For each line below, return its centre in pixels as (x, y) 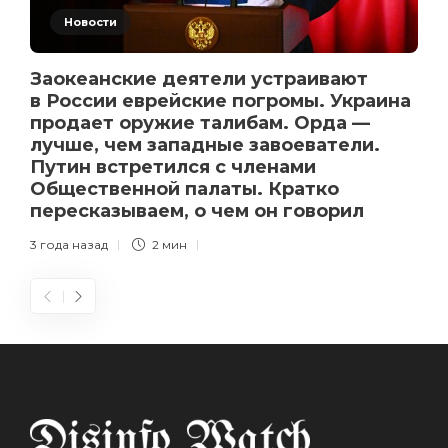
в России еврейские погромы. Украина (220, 100)
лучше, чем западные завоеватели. (205, 144)
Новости (90, 21)
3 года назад (69, 244)
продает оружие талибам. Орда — (200, 122)
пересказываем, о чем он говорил (199, 210)
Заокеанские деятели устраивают (199, 78)
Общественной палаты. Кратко (184, 188)
